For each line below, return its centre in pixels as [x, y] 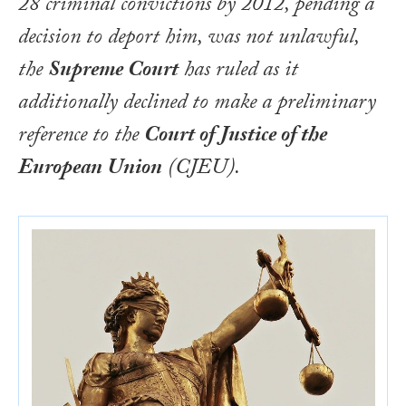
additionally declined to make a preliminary [197, 105]
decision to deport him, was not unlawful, [188, 40]
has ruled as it [238, 72]
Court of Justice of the [236, 138]
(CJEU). [201, 170]
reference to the [81, 138]
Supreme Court [113, 72]
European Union [90, 170]
